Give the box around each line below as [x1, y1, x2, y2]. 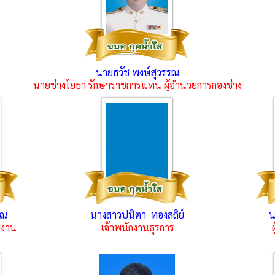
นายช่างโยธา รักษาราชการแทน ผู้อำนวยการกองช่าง [33, 79, 242, 91]
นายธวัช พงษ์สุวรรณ [95, 66, 179, 79]
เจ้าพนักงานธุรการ [100, 221, 174, 234]
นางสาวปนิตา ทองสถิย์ [90, 208, 184, 221]
